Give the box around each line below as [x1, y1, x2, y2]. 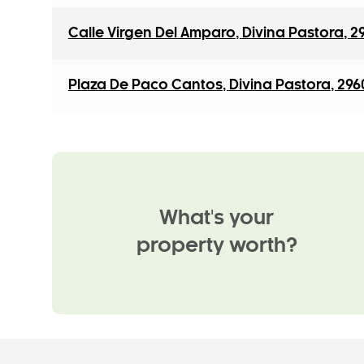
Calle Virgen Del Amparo [67, 27, 236, 40]
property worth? [136, 237, 297, 256]
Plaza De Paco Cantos [67, 79, 223, 92]
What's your [159, 210, 275, 228]
